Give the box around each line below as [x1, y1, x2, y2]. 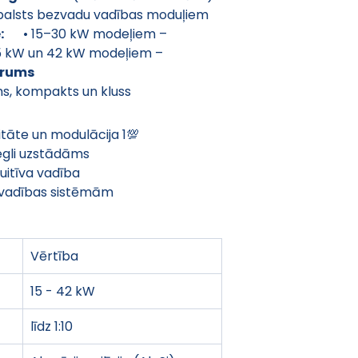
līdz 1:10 [30, 316, 73, 336]
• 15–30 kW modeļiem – [4, 24, 170, 43]
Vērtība [30, 246, 78, 265]
